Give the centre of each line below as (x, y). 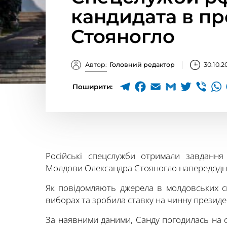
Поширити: (92, 87)
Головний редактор (142, 65)
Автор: (96, 65)
